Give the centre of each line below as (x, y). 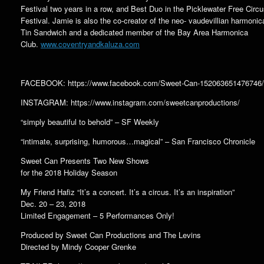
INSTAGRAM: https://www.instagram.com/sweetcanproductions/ (130, 102)
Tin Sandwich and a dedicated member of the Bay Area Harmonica (134, 32)
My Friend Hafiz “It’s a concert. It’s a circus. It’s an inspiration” (128, 192)
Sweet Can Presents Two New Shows (85, 160)
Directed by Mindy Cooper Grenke (78, 246)
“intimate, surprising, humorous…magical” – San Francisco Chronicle (138, 141)
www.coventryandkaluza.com (90, 44)
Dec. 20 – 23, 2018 (53, 203)
